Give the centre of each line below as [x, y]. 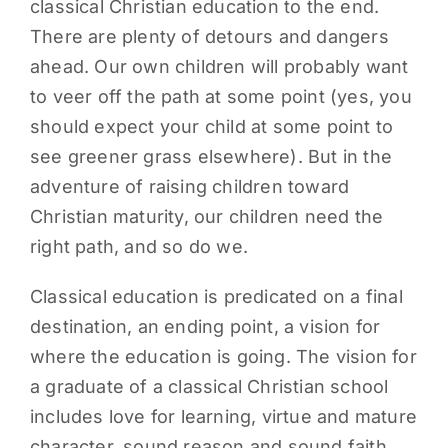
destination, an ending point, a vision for [205, 327]
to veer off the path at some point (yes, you [220, 97]
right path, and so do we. [138, 247]
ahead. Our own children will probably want [219, 67]
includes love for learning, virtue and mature [223, 417]
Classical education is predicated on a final [216, 297]
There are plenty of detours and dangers [209, 37]
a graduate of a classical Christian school [209, 387]
